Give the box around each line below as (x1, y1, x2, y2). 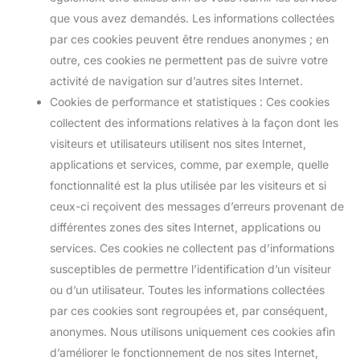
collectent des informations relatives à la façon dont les (50, 116, 338, 129)
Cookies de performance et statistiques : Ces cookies (50, 95, 329, 108)
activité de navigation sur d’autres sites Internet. (50, 74, 303, 88)
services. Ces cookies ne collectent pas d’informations (50, 241, 334, 255)
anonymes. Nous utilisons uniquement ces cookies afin (50, 325, 335, 338)
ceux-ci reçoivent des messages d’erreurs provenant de (50, 199, 344, 213)
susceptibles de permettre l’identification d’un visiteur (50, 262, 331, 276)
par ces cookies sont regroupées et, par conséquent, (50, 304, 328, 317)
